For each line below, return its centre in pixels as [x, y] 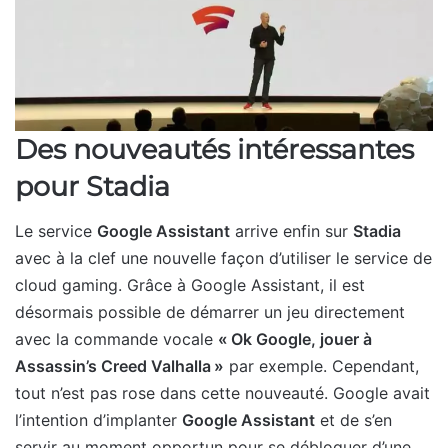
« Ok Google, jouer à [295, 339]
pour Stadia [92, 186]
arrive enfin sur [291, 231]
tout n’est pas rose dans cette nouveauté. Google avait [222, 393]
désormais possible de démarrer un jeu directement [210, 312]
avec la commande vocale [116, 339]
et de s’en [353, 420]
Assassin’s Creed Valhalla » [119, 366]
